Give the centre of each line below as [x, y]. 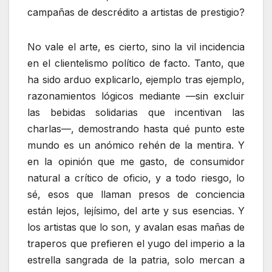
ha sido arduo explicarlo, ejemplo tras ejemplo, [136, 79]
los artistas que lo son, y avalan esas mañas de [136, 227]
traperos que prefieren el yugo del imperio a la [136, 243]
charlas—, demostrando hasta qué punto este [136, 128]
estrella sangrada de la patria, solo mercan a [136, 260]
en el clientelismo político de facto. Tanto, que [136, 63]
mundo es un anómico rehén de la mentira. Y [136, 145]
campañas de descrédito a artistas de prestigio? [136, 12]
